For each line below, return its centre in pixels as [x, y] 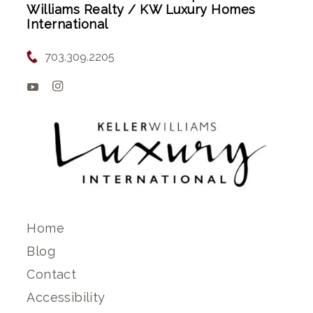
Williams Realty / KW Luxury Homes [141, 9]
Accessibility [66, 298]
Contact [52, 275]
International [67, 24]
